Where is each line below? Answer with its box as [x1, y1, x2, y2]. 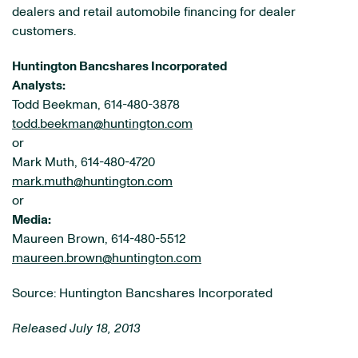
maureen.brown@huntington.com [12, 252, 201, 265]
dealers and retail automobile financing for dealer [12, 6, 296, 18]
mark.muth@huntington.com [12, 175, 173, 188]
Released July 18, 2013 [12, 322, 141, 335]
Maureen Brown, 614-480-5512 [12, 233, 185, 245]
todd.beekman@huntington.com [12, 117, 193, 130]
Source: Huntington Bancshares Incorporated [12, 287, 272, 300]
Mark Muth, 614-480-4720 [12, 156, 155, 169]
